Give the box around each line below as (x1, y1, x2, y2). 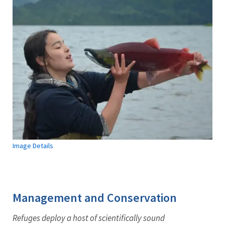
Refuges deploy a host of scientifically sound (13, 212, 165, 223)
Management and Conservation (13, 189, 177, 205)
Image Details (13, 141, 53, 150)
